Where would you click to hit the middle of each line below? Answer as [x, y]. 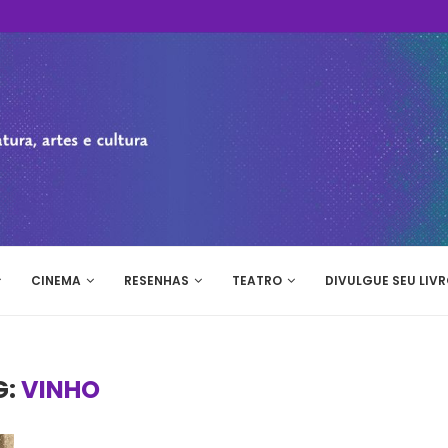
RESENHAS [156, 280]
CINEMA [56, 280]
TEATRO [257, 280]
